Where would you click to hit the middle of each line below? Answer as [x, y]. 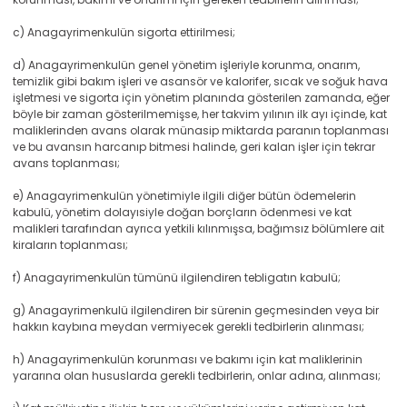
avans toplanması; [66, 163]
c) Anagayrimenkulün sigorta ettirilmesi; [124, 32]
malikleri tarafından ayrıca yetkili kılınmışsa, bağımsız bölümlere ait [199, 228]
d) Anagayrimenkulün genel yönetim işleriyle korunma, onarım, [186, 65]
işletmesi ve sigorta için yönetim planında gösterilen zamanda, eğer [201, 98]
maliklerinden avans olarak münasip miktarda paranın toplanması [201, 130]
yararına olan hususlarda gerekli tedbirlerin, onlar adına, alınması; [197, 376]
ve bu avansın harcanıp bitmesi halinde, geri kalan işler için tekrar [194, 147]
